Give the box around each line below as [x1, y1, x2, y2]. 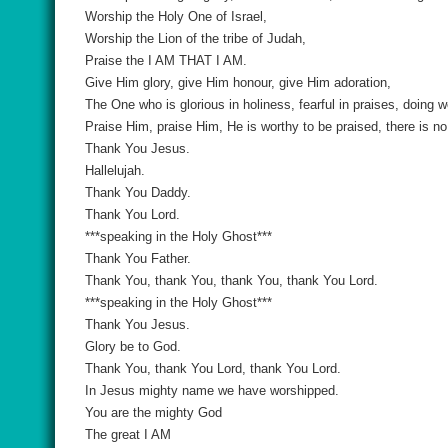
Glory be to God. [85, 339, 181, 354]
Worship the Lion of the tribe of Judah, [85, 31, 306, 46]
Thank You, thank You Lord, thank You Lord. [85, 361, 341, 376]
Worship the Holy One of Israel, [85, 9, 267, 24]
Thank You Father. [85, 251, 191, 266]
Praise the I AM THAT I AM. [85, 53, 247, 68]
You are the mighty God [85, 405, 222, 420]
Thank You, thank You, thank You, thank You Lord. [85, 273, 378, 288]
